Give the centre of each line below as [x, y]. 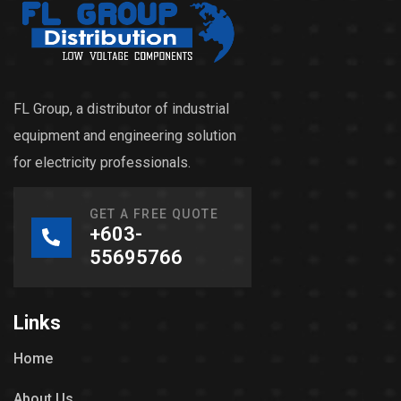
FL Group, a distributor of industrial [121, 109]
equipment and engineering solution [125, 136]
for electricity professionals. [102, 163]
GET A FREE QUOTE [154, 214]
